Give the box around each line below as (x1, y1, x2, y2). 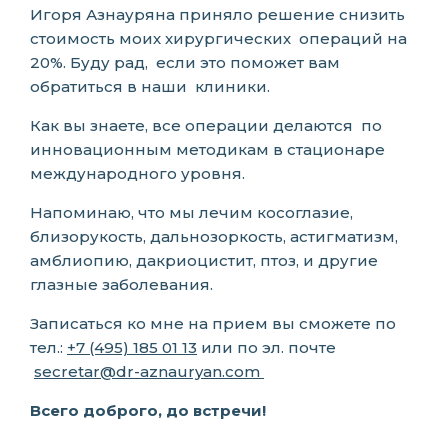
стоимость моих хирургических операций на (30, 29, 407, 48)
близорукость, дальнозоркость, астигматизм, (30, 227, 398, 246)
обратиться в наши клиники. (30, 77, 270, 96)
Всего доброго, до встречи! (30, 401, 266, 420)
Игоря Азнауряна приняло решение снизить (30, 5, 405, 24)
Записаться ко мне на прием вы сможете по (30, 314, 396, 333)
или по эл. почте (197, 338, 336, 357)
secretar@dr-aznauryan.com (34, 362, 264, 381)
